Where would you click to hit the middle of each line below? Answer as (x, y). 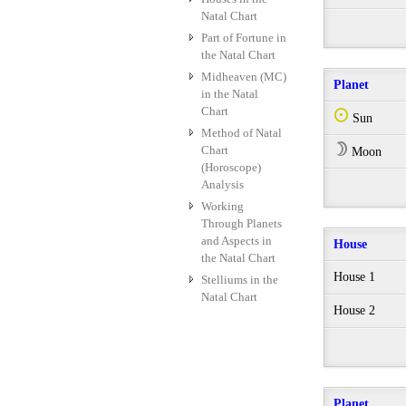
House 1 (354, 277)
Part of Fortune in (244, 38)
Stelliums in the (240, 280)
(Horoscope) (231, 168)
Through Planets (242, 224)
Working (222, 207)
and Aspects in (237, 241)
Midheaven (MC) (244, 77)
